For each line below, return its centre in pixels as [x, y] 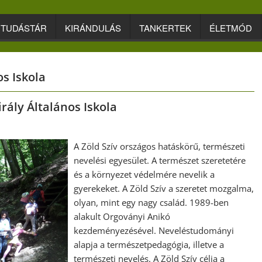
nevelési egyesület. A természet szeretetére [160, 160]
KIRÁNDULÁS [93, 28]
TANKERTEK [165, 28]
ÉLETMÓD [231, 28]
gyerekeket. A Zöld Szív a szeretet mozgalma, [164, 188]
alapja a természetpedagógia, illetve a [149, 244]
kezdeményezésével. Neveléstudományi [154, 230]
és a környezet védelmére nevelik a [144, 174]
